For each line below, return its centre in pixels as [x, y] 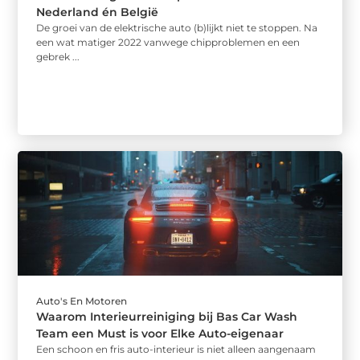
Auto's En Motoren [82, 301]
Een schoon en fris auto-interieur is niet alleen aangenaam [176, 349]
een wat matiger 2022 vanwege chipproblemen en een [168, 42]
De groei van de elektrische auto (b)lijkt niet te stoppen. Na [177, 27]
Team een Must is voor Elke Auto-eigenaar [160, 333]
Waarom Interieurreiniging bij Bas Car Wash [167, 317]
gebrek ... [58, 56]
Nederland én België [98, 12]
